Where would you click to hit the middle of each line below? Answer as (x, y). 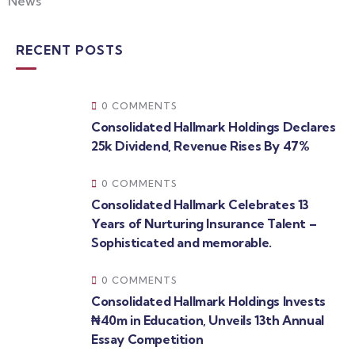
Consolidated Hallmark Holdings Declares (214, 127)
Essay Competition (147, 339)
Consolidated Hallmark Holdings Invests (208, 301)
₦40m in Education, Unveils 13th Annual (208, 320)
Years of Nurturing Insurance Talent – (204, 223)
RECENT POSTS (70, 50)
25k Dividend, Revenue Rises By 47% (200, 146)
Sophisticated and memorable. (181, 242)
